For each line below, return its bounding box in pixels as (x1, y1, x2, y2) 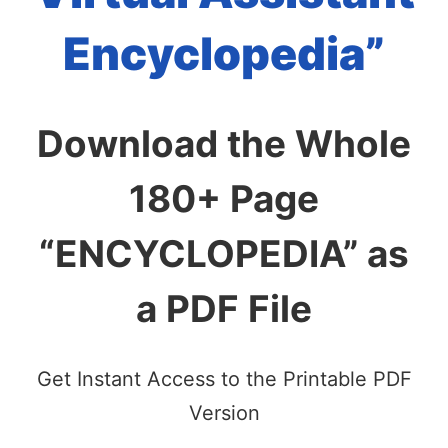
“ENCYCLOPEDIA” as (39, 231, 409, 277)
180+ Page (129, 176, 319, 222)
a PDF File (136, 286, 312, 332)
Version (188, 400, 260, 425)
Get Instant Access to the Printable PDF (36, 366, 412, 391)
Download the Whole (37, 121, 411, 167)
